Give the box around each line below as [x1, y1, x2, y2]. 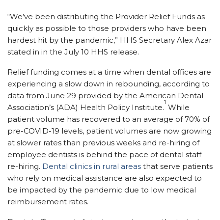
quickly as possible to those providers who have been [7, 23, 206, 33]
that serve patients [143, 161, 213, 171]
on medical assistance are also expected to [41, 173, 202, 183]
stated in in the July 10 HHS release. [7, 47, 139, 56]
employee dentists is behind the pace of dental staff [7, 149, 201, 159]
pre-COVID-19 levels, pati [7, 126, 100, 136]
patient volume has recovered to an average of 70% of [7, 114, 210, 124]
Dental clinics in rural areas [42, 161, 143, 171]
